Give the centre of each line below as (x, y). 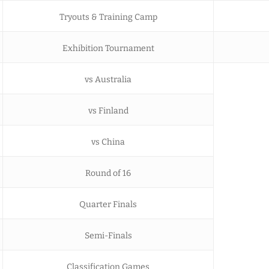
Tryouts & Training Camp (108, 17)
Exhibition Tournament (108, 48)
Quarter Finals (108, 204)
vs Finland (108, 110)
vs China (108, 142)
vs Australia (108, 79)
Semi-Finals (108, 235)
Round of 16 (108, 173)
